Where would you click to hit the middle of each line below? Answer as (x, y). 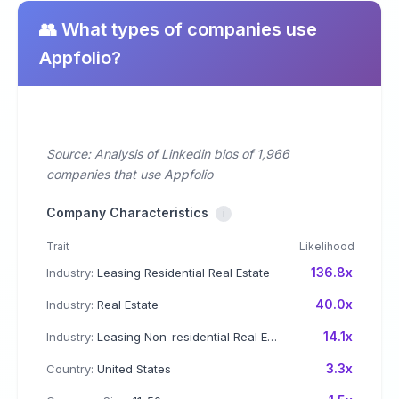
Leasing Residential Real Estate (182, 273)
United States (132, 369)
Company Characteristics (127, 212)
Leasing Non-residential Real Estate (180, 337)
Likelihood (327, 246)
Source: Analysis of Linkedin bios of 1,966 (168, 154)
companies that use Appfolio (130, 174)
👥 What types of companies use (178, 29)
